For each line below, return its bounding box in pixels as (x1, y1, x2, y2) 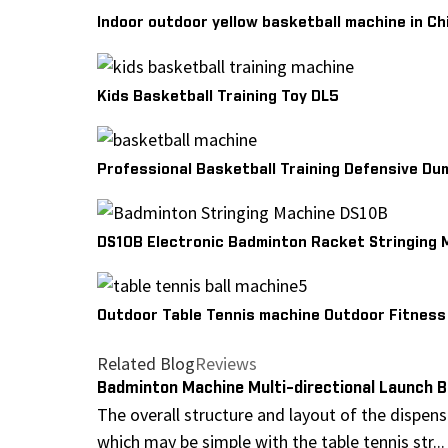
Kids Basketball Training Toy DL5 (97, 86, 339, 107)
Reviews (195, 351, 257, 375)
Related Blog (97, 351, 195, 375)
